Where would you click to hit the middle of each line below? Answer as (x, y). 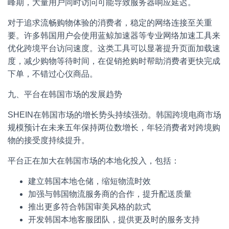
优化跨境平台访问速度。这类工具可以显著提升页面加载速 (114, 48)
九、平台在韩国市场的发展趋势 (65, 94)
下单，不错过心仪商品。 (53, 74)
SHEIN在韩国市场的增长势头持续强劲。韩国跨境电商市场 (114, 115)
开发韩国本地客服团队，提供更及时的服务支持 (114, 220)
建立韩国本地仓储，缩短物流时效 (89, 181)
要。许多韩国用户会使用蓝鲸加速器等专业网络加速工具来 (114, 36)
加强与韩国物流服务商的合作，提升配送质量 (110, 194)
